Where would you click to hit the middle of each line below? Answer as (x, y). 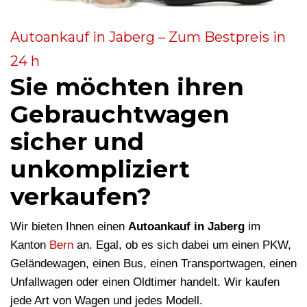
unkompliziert (100, 169)
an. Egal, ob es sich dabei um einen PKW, (182, 245)
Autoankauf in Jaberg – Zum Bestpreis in (148, 37)
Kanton (30, 245)
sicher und (77, 142)
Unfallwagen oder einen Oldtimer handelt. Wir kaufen (145, 282)
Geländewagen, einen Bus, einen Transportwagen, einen (153, 264)
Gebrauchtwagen (120, 114)
